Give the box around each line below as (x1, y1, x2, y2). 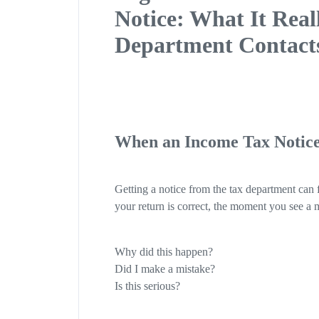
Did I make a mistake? (114, 263, 215, 276)
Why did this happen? (114, 246, 213, 258)
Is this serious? (114, 280, 180, 293)
